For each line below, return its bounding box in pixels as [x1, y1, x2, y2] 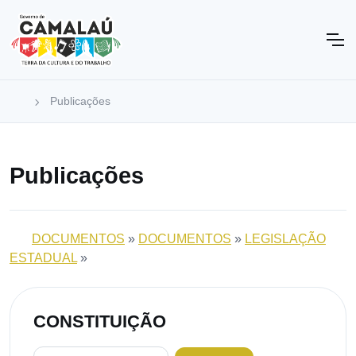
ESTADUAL [10, 250, 77, 265]
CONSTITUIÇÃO [33, 311, 166, 332]
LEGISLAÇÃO [245, 231, 326, 246]
